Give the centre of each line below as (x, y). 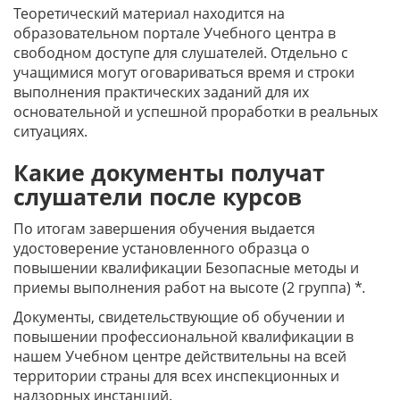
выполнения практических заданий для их (161, 92)
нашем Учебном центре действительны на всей (180, 357)
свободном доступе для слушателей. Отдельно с (181, 53)
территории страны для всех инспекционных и (176, 376)
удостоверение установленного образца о (162, 249)
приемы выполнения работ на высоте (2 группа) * (188, 288)
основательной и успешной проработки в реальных (196, 112)
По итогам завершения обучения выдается (164, 229)
